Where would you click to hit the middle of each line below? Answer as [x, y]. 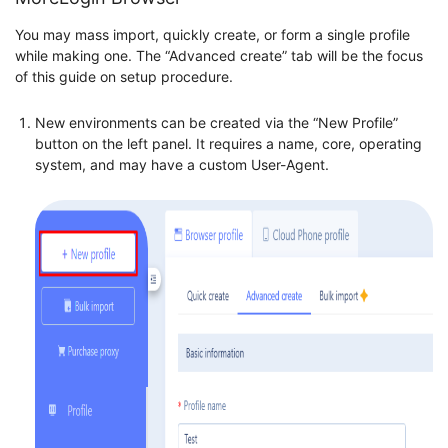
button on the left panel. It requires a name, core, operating [228, 143]
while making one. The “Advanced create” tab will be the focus [219, 55]
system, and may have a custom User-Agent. [182, 164]
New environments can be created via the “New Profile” [216, 122]
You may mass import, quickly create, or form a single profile [212, 34]
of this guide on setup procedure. [124, 76]
